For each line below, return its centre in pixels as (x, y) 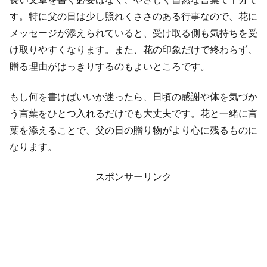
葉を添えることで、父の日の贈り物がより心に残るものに (133, 130)
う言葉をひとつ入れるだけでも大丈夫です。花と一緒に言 (133, 113)
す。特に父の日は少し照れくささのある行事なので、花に (133, 17)
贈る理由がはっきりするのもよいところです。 (110, 67)
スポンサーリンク (133, 177)
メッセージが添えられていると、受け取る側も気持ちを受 (133, 33)
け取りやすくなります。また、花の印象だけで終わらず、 (133, 50)
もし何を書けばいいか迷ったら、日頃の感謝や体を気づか (133, 97)
